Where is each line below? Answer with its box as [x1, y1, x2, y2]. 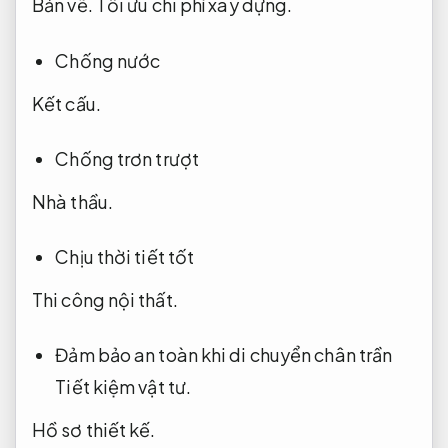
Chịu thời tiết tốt [55, 245, 195, 269]
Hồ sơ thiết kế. [32, 418, 156, 442]
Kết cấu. [32, 91, 101, 115]
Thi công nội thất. [32, 288, 178, 312]
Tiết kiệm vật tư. [55, 375, 192, 399]
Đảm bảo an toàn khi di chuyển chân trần [55, 343, 393, 367]
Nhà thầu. [32, 189, 113, 213]
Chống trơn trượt [55, 147, 199, 171]
